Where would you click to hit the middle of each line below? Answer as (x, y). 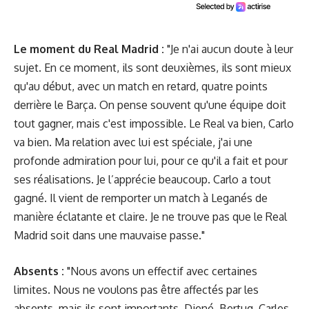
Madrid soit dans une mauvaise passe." (109, 235)
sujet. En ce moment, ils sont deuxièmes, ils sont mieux (152, 67)
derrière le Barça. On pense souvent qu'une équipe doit (150, 104)
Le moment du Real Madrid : (89, 49)
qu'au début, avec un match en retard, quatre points (141, 86)
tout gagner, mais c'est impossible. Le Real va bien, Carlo (154, 123)
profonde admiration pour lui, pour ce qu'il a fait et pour (151, 160)
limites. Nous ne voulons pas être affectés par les (136, 290)
